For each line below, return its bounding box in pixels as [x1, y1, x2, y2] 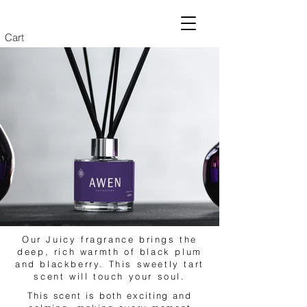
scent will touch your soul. [34, 271, 186, 282]
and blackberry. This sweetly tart [15, 258, 204, 269]
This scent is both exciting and [27, 290, 193, 301]
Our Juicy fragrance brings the [21, 234, 197, 245]
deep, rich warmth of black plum [17, 246, 202, 257]
